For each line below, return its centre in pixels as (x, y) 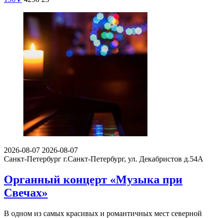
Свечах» (26, 193)
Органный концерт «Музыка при (93, 180)
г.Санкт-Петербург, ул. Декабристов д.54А (133, 159)
